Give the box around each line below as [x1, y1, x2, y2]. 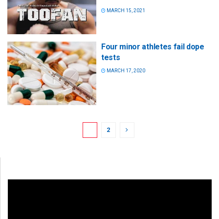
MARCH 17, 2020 [106, 68, 145, 74]
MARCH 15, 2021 [106, 8, 145, 13]
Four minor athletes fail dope [101, 42, 204, 52]
